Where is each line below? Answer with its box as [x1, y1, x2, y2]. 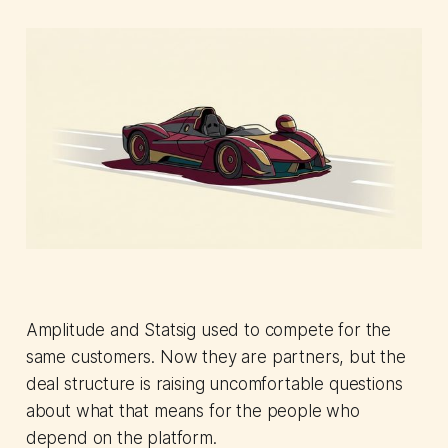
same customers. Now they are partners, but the [25, 347, 406, 368]
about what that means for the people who [25, 401, 360, 422]
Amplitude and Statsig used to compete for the [25, 320, 392, 341]
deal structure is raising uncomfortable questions [25, 374, 403, 395]
